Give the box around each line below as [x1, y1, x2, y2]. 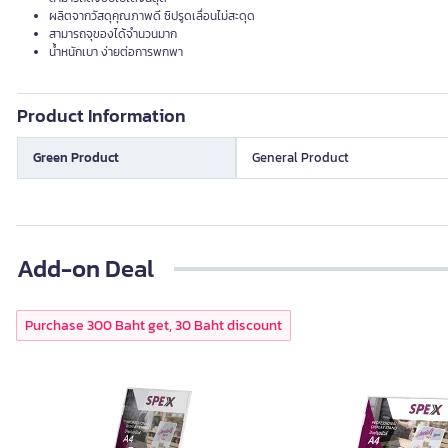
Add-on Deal [17, 251, 154, 286]
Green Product [33, 148, 119, 167]
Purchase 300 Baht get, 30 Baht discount [25, 315, 282, 336]
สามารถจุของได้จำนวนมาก [49, 25, 177, 43]
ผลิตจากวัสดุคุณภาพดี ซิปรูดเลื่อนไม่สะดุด [49, 7, 255, 25]
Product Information [17, 102, 186, 129]
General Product [252, 148, 349, 167]
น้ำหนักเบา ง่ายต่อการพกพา [49, 43, 183, 61]
